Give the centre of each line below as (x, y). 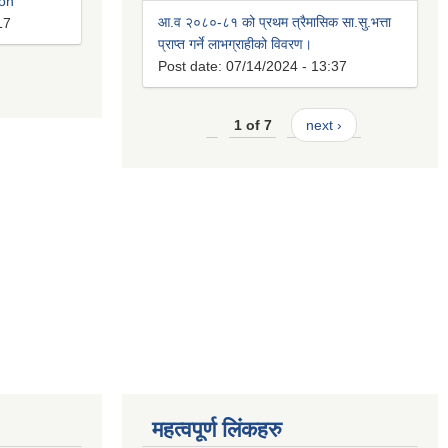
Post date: (192, 66)
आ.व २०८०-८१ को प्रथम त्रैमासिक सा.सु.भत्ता (274, 22)
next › (323, 125)
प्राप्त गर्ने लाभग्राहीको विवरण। (235, 44)
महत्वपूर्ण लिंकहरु (217, 429)
